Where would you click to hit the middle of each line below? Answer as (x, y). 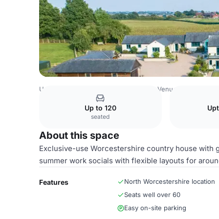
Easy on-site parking (155, 208)
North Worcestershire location (170, 181)
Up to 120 (100, 108)
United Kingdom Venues (76, 89)
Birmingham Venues (150, 89)
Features (54, 182)
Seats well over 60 (152, 195)
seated (100, 117)
